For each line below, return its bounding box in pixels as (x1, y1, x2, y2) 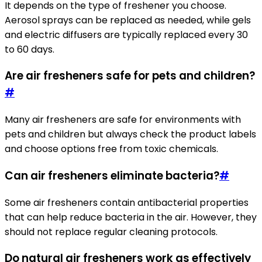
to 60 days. (5, 42, 54, 56)
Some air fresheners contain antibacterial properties (5, 195, 249, 209)
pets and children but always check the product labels (5, 127, 256, 142)
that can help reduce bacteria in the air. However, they (5, 210, 257, 224)
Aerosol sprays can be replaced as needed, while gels (5, 13, 251, 27)
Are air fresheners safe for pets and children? (5, 68, 255, 84)
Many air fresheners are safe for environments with (5, 113, 241, 127)
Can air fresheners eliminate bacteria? (5, 167, 219, 184)
